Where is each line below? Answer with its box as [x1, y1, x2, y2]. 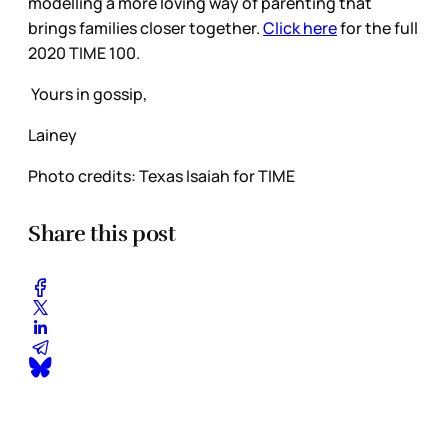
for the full [337, 17, 418, 40]
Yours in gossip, [28, 83, 147, 106]
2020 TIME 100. [28, 42, 146, 65]
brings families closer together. [28, 17, 263, 40]
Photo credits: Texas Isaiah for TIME [28, 165, 295, 188]
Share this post [28, 220, 176, 248]
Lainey [28, 124, 80, 147]
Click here [263, 17, 337, 40]
